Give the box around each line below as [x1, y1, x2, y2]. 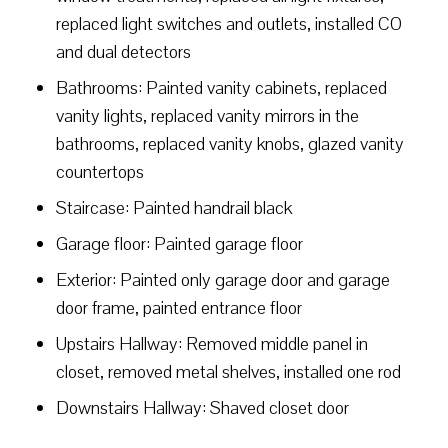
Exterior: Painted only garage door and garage [56, 268, 390, 291]
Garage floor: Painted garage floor [56, 232, 303, 255]
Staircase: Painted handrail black [56, 196, 292, 219]
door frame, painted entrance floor [56, 296, 302, 319]
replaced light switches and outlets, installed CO [56, 12, 402, 35]
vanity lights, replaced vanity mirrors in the [56, 104, 359, 127]
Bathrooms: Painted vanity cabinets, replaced [56, 76, 387, 99]
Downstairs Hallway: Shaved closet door [56, 396, 349, 419]
